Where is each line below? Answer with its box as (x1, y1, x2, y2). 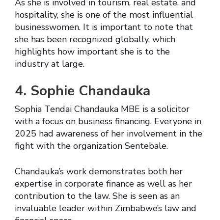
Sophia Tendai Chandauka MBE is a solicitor (15, 103, 190, 115)
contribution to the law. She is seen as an (15, 190, 180, 202)
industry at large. (15, 58, 84, 70)
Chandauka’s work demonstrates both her (15, 165, 183, 178)
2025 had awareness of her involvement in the (15, 128, 202, 140)
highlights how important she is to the (15, 46, 170, 58)
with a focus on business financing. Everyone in (15, 115, 201, 128)
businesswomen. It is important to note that (15, 21, 193, 33)
